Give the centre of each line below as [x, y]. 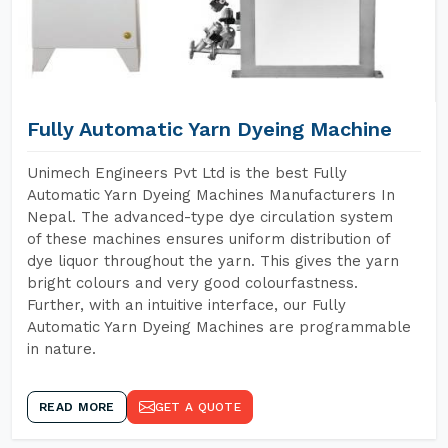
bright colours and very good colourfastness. [192, 283]
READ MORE [77, 407]
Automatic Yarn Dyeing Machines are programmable [219, 327]
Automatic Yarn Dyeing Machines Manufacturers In [211, 195]
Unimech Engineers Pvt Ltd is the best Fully [187, 173]
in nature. [61, 349]
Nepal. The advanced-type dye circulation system [210, 217]
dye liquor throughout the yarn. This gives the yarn [213, 261]
